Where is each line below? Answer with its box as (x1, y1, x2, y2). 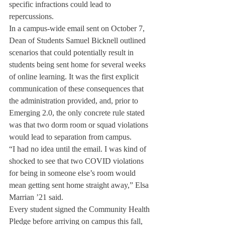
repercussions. (9, 12, 54, 21)
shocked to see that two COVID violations (9, 157, 146, 165)
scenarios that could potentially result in (9, 48, 136, 57)
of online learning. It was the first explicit (9, 72, 141, 81)
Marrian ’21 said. (9, 193, 65, 201)
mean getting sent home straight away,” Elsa (9, 181, 151, 189)
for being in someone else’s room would (9, 169, 138, 177)
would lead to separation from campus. (9, 133, 132, 141)
